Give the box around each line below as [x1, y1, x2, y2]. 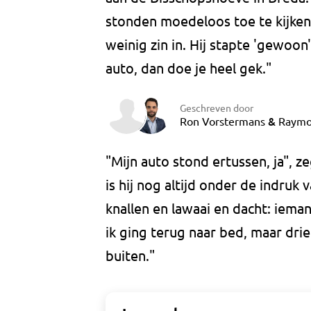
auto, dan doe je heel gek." [106, 59, 271, 77]
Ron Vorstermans [180, 113, 265, 128]
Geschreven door [180, 101, 253, 114]
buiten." [106, 246, 155, 264]
